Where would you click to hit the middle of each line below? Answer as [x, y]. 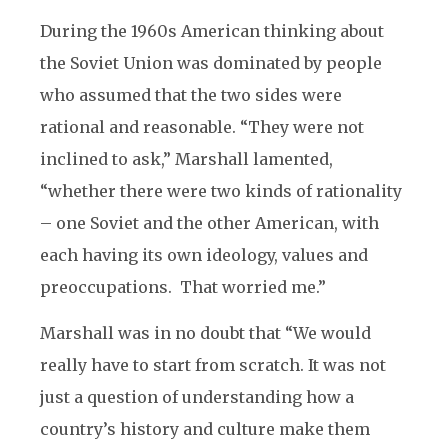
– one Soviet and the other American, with [209, 223]
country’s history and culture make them [205, 429]
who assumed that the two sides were [191, 95]
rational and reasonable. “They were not [202, 127]
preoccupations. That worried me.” [183, 287]
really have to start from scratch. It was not [213, 365]
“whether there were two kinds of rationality [221, 191]
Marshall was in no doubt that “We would [205, 333]
